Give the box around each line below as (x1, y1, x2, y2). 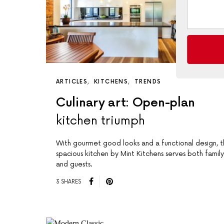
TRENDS (134, 78, 161, 85)
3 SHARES (56, 178, 81, 185)
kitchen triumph (56, 113, 145, 128)
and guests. (56, 160, 92, 169)
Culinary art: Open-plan (56, 95, 195, 110)
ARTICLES (56, 78, 87, 85)
